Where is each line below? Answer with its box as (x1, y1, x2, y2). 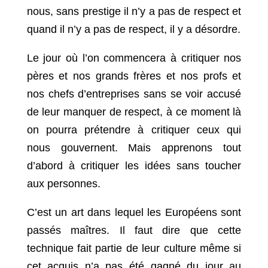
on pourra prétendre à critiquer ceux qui (26, 124, 242, 136)
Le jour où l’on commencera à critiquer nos (26, 52, 242, 65)
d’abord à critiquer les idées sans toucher (26, 160, 242, 172)
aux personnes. (26, 178, 100, 190)
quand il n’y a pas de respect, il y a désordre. (26, 23, 240, 36)
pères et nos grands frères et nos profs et (26, 70, 242, 83)
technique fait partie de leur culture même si (26, 242, 242, 255)
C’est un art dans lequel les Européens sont (26, 206, 242, 219)
